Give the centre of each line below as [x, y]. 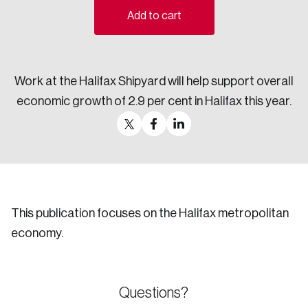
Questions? [154, 293]
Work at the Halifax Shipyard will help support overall [154, 81]
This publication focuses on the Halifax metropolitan [150, 213]
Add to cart [154, 16]
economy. [37, 233]
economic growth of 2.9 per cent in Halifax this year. [154, 101]
